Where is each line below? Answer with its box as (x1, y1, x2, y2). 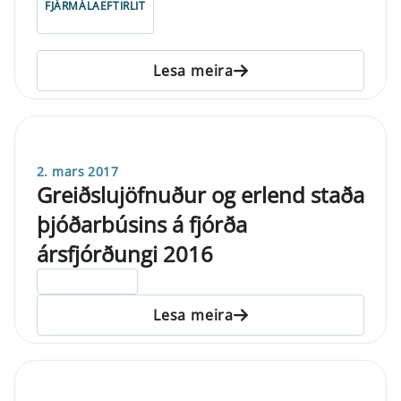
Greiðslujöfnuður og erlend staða (37, 179, 364, 209)
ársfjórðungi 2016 (37, 238, 213, 269)
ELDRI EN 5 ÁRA (45, 273, 131, 289)
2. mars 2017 (37, 162, 119, 180)
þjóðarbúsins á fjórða (37, 209, 247, 239)
